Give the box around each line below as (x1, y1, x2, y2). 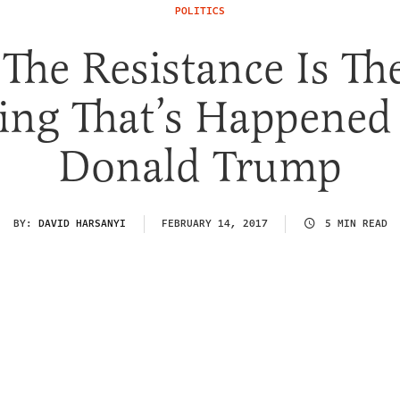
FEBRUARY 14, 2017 (161, 215, 268, 231)
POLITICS (175, 4, 225, 19)
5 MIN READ (324, 215, 387, 231)
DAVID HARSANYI (37, 215, 126, 231)
